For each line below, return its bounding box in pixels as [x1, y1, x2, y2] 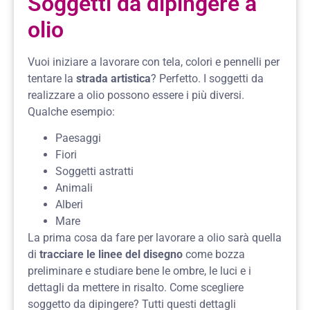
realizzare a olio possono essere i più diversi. [28, 88, 244, 102]
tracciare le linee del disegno [39, 247, 185, 261]
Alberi [55, 197, 83, 211]
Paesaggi [55, 131, 101, 145]
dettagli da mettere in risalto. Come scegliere [28, 280, 244, 294]
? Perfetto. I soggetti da [151, 71, 264, 85]
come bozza [185, 247, 245, 261]
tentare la [28, 71, 76, 85]
